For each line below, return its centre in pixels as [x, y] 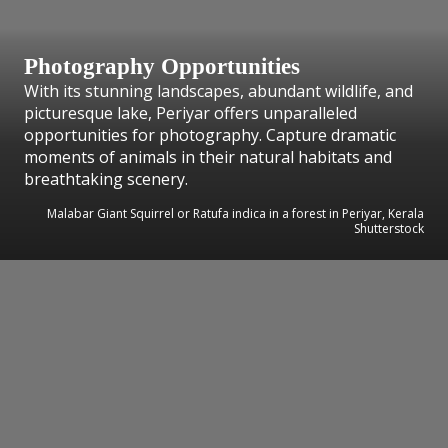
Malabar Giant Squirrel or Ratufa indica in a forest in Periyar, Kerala [235, 213]
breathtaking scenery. [106, 178]
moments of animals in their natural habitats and [208, 156]
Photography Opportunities [162, 65]
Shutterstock [389, 228]
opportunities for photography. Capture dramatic [210, 134]
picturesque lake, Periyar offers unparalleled [190, 112]
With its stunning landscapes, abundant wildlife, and [218, 90]
